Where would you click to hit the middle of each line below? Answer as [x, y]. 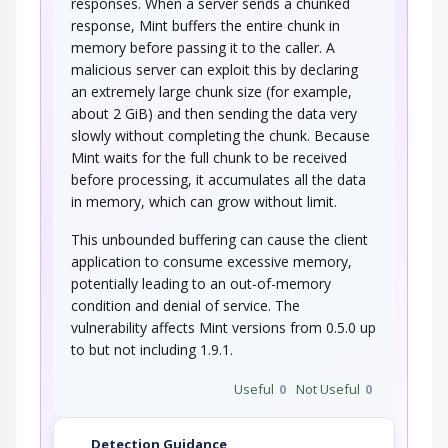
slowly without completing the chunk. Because [220, 136]
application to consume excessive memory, [211, 262]
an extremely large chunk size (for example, [211, 92]
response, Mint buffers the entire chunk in [205, 26]
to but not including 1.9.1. [152, 350]
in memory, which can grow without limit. [204, 202]
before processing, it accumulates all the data [218, 180]
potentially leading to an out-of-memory [201, 284]
